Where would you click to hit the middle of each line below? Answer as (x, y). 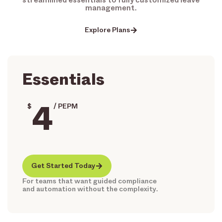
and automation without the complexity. (90, 189)
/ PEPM (66, 106)
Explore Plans (108, 30)
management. (111, 8)
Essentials (63, 79)
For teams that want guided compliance (89, 181)
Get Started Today (63, 166)
